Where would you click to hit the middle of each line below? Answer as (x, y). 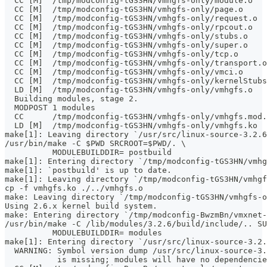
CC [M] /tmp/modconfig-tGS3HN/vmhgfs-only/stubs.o (126, 36)
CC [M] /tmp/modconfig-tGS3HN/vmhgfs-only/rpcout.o (129, 27)
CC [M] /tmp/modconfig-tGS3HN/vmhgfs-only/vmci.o (124, 72)
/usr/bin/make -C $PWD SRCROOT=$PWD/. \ (95, 144)
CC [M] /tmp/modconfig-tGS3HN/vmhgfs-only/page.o (124, 10)
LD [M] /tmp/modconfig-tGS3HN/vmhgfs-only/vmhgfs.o (129, 90)
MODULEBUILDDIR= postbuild (107, 153)
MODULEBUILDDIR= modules (103, 233)
